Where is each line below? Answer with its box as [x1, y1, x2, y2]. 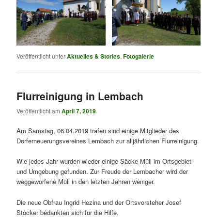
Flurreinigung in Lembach [16, 88, 144, 103]
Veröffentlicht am [16, 107, 62, 115]
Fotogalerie [123, 51, 155, 61]
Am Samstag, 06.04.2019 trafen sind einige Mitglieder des [16, 126, 180, 136]
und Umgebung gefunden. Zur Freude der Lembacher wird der [16, 167, 188, 176]
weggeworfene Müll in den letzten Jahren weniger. [16, 177, 155, 186]
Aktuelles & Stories [67, 51, 121, 61]
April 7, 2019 [62, 107, 96, 116]
